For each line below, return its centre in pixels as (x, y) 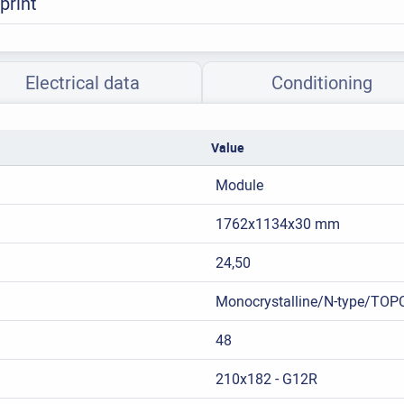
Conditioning (321, 83)
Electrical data (82, 83)
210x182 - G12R (266, 379)
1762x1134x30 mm (277, 224)
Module (239, 185)
